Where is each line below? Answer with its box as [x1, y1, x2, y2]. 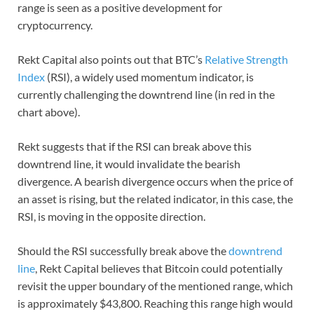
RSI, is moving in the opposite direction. [18, 209, 207, 223]
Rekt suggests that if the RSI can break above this [18, 139, 252, 153]
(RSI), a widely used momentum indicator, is [47, 69, 254, 83]
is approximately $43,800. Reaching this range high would [18, 296, 293, 310]
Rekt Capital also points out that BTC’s [18, 52, 203, 66]
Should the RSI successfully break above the [18, 243, 228, 257]
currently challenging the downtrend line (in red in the [18, 87, 275, 101]
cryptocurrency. [18, 18, 93, 32]
